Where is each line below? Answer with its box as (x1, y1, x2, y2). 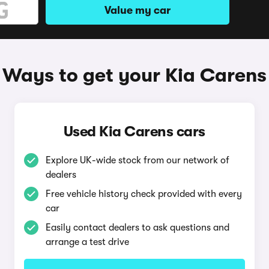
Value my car (104, 4, 171, 16)
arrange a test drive (45, 237, 129, 247)
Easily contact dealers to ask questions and (45, 222, 229, 233)
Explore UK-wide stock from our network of (45, 155, 229, 166)
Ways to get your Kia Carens (2, 64, 267, 86)
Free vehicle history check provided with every (45, 189, 242, 199)
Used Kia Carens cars (63, 123, 205, 140)
